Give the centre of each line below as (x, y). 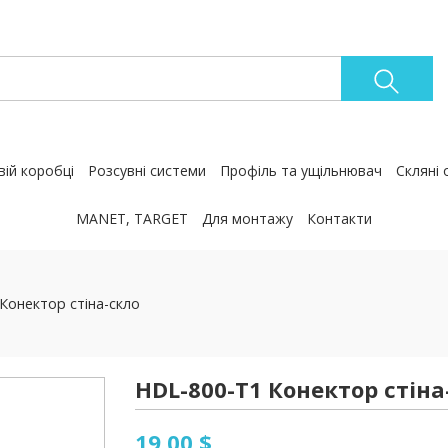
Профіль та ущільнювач (300, 170)
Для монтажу (247, 218)
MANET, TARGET (131, 218)
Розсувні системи (146, 170)
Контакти (339, 218)
